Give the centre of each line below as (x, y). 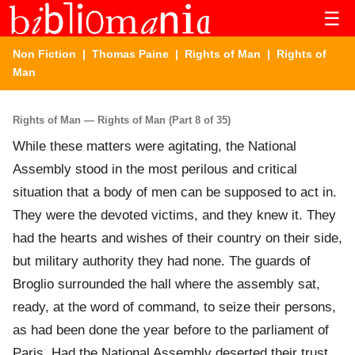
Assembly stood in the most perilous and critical (155, 170)
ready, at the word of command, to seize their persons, (174, 307)
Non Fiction (44, 54)
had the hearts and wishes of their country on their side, (177, 239)
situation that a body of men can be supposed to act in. (175, 193)
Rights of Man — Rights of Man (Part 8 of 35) (122, 120)
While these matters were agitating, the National (155, 147)
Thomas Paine (130, 54)
